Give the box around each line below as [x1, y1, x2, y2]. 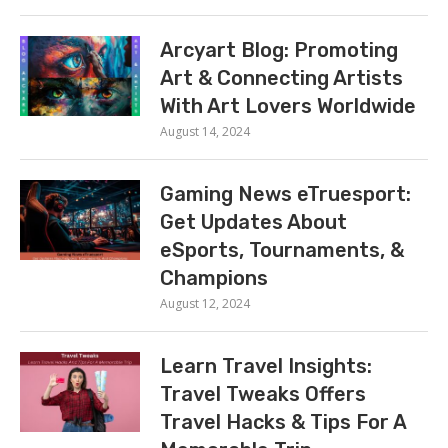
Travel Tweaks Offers [160, 382, 366, 406]
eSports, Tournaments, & [160, 238, 404, 262]
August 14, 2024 [160, 123, 250, 140]
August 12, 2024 [160, 295, 250, 312]
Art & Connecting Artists [160, 66, 403, 90]
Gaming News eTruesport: [160, 182, 411, 206]
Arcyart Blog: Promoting [160, 38, 398, 62]
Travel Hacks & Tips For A [160, 410, 406, 434]
